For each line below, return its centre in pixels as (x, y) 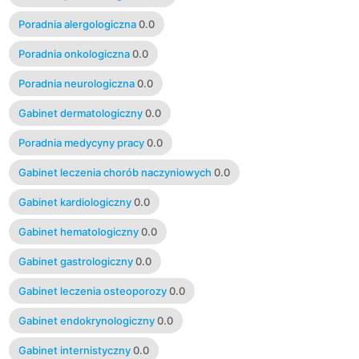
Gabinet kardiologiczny (75, 202)
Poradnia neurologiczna (76, 83)
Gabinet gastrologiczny (75, 261)
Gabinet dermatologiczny (80, 113)
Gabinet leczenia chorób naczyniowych (115, 172)
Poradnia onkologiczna (74, 53)
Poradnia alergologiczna (77, 24)
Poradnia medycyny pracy (81, 142)
